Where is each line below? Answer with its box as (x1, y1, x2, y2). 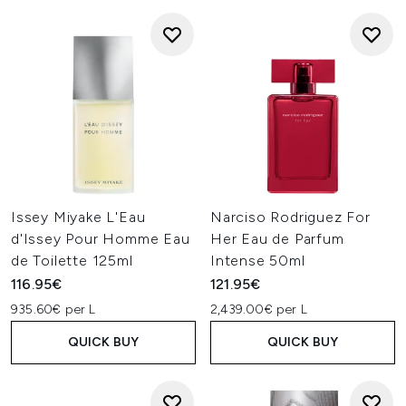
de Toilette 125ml (11, 252, 133, 269)
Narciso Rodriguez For (210, 208, 371, 226)
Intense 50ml (210, 252, 305, 269)
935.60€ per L (11, 302, 96, 317)
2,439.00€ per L (210, 302, 307, 317)
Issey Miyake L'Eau (11, 208, 146, 226)
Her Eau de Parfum (210, 230, 344, 247)
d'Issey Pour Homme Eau (11, 230, 190, 247)
